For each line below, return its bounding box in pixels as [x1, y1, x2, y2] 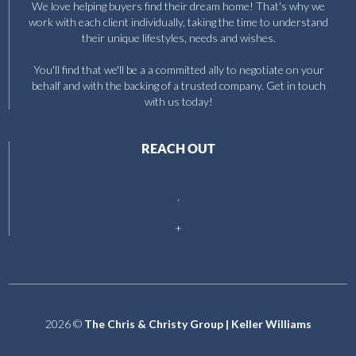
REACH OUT [141, 141, 215, 156]
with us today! [144, 94, 213, 108]
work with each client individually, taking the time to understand [29, 14, 328, 29]
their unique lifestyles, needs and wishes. [81, 30, 276, 44]
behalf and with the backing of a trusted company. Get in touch [31, 78, 326, 92]
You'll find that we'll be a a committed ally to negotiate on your [33, 62, 324, 76]
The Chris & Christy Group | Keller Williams [83, 316, 311, 331]
